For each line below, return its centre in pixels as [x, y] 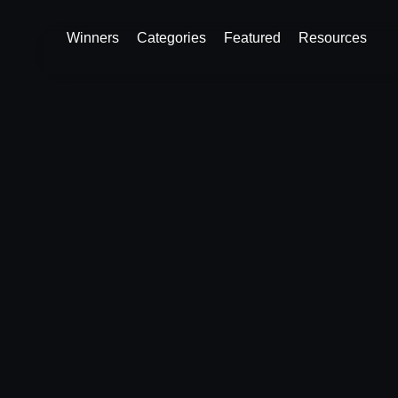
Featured [253, 38]
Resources [333, 38]
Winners [93, 38]
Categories [172, 38]
